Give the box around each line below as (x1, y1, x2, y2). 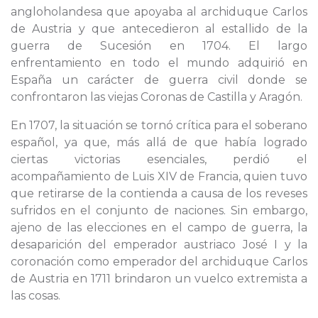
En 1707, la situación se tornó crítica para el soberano (11, 119, 307, 132)
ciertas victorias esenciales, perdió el (11, 153, 307, 166)
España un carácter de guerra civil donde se (11, 73, 307, 87)
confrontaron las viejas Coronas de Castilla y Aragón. (11, 90, 302, 104)
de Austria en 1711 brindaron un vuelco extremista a (11, 272, 307, 285)
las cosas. (11, 289, 60, 302)
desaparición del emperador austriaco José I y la (11, 238, 307, 251)
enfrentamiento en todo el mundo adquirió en (11, 56, 307, 70)
